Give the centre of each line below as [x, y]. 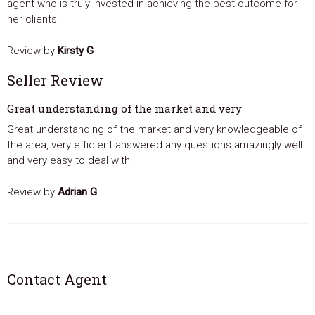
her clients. [33, 19]
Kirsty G [76, 51]
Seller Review [55, 81]
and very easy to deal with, [70, 161]
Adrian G [77, 192]
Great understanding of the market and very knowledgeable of [154, 130]
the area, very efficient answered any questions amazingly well [155, 145]
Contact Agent [57, 279]
